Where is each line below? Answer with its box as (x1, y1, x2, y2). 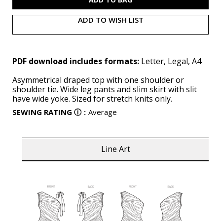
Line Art (101, 144, 130, 155)
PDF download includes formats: (12, 55, 141, 67)
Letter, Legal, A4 (141, 55, 201, 67)
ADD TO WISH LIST (77, 14, 144, 25)
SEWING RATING (12, 107, 72, 117)
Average (88, 107, 117, 117)
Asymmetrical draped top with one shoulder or (12, 74, 184, 85)
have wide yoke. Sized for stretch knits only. (12, 93, 172, 104)
